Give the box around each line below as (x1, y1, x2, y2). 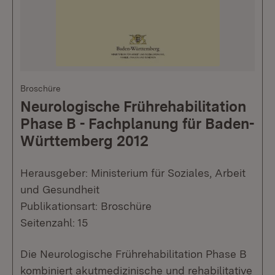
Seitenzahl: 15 (20, 216, 88, 229)
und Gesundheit (20, 183, 99, 196)
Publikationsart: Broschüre (20, 199, 152, 212)
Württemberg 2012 (20, 132, 149, 150)
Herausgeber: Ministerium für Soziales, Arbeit (20, 166, 246, 179)
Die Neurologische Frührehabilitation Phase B (20, 247, 247, 260)
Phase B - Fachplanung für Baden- (20, 115, 254, 133)
